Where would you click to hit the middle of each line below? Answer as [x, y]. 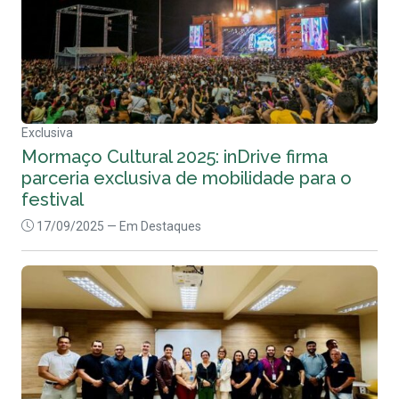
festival [53, 199]
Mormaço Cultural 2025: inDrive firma [175, 156]
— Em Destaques [154, 226]
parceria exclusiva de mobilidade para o [187, 178]
